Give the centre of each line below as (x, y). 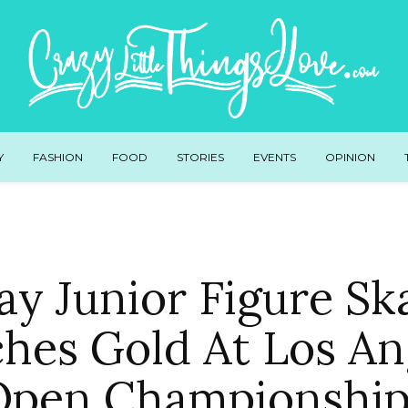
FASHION (57, 157)
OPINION (350, 157)
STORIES (200, 157)
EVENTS (274, 157)
